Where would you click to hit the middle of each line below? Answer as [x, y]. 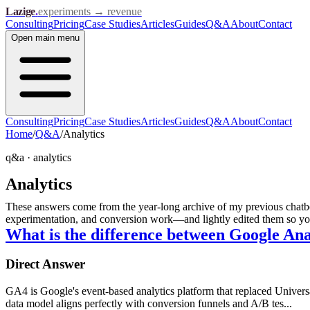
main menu [56, 38]
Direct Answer [45, 264]
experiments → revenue [90, 11]
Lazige [21, 11]
